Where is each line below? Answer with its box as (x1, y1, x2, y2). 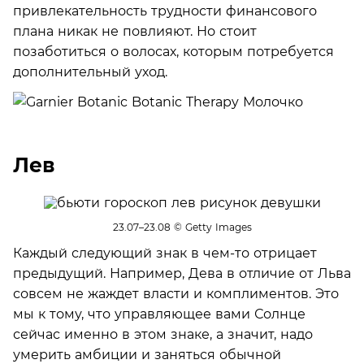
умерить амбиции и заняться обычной (13, 346, 281, 362)
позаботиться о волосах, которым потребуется (13, 43, 334, 59)
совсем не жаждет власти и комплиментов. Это (13, 285, 339, 301)
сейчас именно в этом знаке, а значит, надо (13, 326, 313, 342)
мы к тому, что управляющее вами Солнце (13, 305, 305, 322)
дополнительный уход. (13, 63, 167, 80)
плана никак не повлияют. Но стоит (13, 23, 257, 39)
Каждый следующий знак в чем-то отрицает (13, 245, 317, 261)
